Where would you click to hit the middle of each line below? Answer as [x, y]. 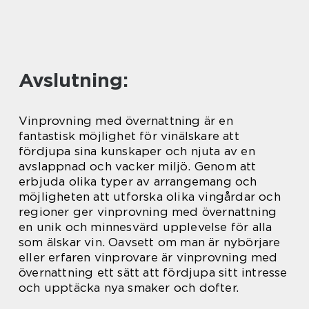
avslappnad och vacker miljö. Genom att [138, 166]
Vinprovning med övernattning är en [126, 120]
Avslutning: [73, 80]
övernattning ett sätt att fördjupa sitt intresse [153, 272]
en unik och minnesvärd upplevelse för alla [146, 227]
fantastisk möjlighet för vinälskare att [129, 136]
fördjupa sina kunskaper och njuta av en [137, 151]
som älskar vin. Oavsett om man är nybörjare [150, 242]
